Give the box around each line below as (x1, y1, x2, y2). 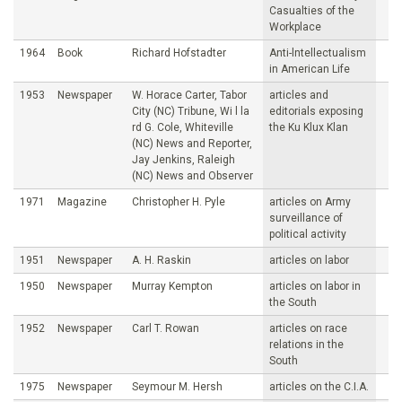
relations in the (269, 337, 344, 351)
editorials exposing (269, 104, 363, 118)
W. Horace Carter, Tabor (132, 88, 247, 101)
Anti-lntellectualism (269, 46, 366, 59)
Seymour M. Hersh (132, 380, 223, 393)
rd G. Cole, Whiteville (132, 120, 233, 134)
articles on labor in (269, 279, 361, 293)
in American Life (269, 62, 350, 75)
